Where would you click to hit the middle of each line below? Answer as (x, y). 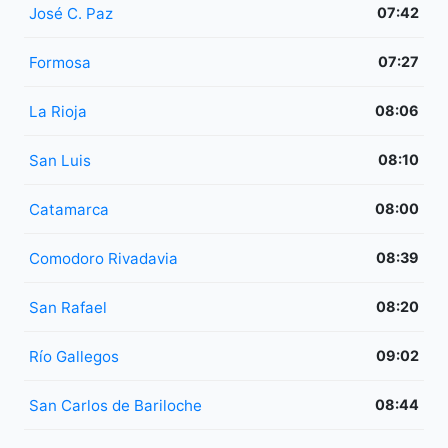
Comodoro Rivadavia (103, 258)
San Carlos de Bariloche (115, 405)
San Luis (60, 160)
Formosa (60, 62)
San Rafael (68, 307)
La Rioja (58, 111)
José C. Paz (71, 13)
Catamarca (69, 209)
